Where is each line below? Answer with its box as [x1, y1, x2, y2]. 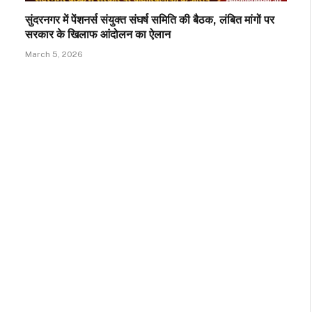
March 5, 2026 [25, 49, 83, 60]
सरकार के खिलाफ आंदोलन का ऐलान [25, 28, 171, 42]
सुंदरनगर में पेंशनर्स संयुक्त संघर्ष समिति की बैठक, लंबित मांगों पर [25, 13, 274, 27]
